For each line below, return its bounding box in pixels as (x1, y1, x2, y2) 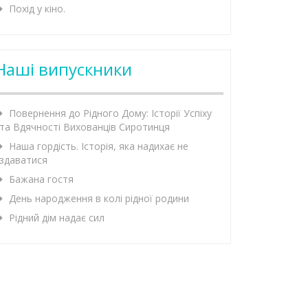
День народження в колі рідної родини (9, 192, 189, 206)
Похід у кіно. (9, 2, 65, 16)
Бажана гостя (9, 173, 74, 186)
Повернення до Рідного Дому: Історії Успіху (9, 107, 212, 120)
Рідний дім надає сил (9, 211, 104, 225)
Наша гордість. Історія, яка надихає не (9, 140, 188, 153)
